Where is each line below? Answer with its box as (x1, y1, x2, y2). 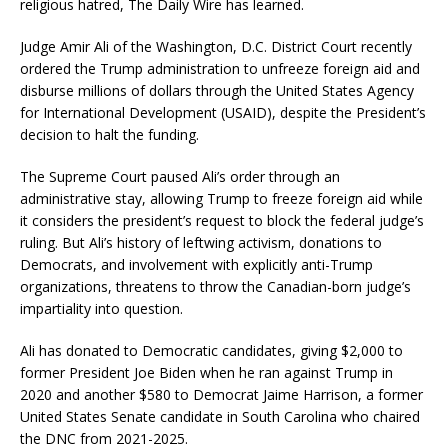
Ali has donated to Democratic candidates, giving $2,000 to (20, 341, 403, 361)
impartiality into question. (20, 299, 183, 319)
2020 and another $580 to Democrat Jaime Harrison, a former (20, 385, 423, 405)
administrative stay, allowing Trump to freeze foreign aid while (20, 189, 423, 209)
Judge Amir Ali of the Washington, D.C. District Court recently (20, 37, 412, 57)
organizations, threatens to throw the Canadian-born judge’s (20, 277, 411, 297)
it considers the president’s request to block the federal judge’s (20, 211, 424, 231)
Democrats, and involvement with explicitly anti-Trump (20, 255, 373, 275)
